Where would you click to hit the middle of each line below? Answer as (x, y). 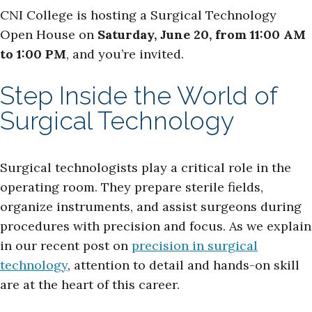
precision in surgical (195, 245)
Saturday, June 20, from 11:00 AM (202, 34)
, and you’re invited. (125, 54)
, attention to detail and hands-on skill (184, 265)
